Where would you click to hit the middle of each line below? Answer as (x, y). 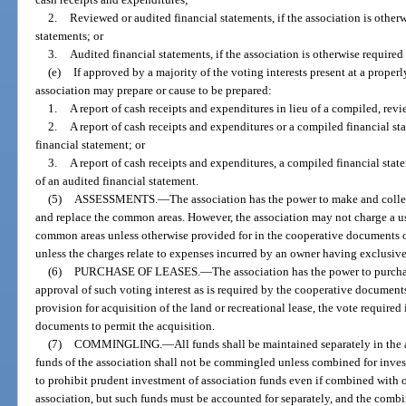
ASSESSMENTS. (116, 198)
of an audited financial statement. (117, 180)
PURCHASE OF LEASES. (137, 271)
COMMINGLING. (118, 343)
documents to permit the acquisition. (126, 325)
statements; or (70, 35)
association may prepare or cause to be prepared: (154, 90)
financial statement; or (91, 144)
